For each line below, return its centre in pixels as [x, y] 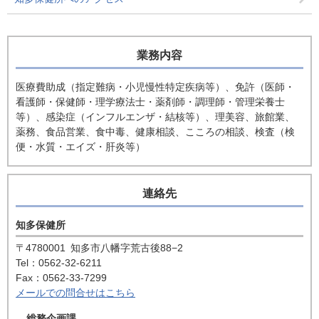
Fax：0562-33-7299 [61, 278]
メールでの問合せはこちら [75, 293]
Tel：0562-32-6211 [59, 263]
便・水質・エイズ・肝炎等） [80, 147]
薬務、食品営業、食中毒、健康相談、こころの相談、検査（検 [155, 132]
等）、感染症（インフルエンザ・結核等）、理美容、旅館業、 [155, 117]
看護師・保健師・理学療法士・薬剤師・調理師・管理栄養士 [150, 102]
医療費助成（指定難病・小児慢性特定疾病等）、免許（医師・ [155, 87]
